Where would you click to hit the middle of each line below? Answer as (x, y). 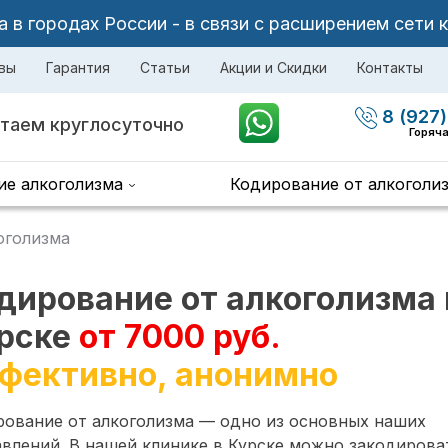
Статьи (165, 67)
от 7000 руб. (179, 336)
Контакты (390, 67)
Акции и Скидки (273, 67)
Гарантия (78, 67)
